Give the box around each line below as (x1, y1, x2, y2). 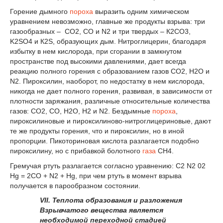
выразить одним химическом (93, 7, 189, 15)
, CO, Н (45, 107, 69, 115)
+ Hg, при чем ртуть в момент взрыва (58, 171, 182, 180)
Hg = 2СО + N (10, 171, 54, 180)
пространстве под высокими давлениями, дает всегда (10, 57, 186, 65)
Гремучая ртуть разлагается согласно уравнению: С (10, 161, 181, 170)
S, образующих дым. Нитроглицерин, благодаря (48, 37, 206, 45)
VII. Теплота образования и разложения (40, 196, 182, 205)
